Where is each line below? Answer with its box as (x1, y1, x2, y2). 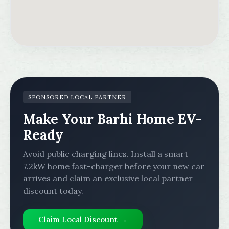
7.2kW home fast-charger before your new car (23, 161, 204, 171)
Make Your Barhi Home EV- (23, 110, 201, 127)
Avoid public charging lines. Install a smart (23, 149, 188, 159)
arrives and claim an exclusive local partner (23, 173, 193, 184)
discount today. (23, 186, 83, 196)
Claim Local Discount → (38, 215, 127, 224)
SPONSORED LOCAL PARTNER (28, 94, 126, 101)
